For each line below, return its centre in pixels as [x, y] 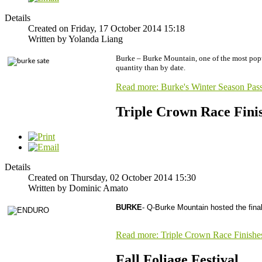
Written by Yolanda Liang [75, 39]
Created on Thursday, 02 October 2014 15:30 [112, 178]
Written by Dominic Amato [78, 188]
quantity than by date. [151, 68]
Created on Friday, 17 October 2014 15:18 [106, 29]
